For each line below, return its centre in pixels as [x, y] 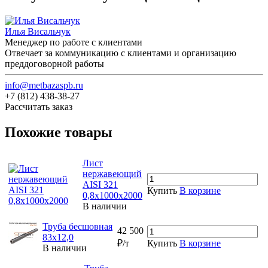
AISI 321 [100, 184]
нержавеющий [112, 173]
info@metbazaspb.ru [44, 85]
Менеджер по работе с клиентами [74, 42]
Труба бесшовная [77, 226]
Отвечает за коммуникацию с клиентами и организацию [121, 53]
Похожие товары [59, 132]
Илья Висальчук [38, 31]
